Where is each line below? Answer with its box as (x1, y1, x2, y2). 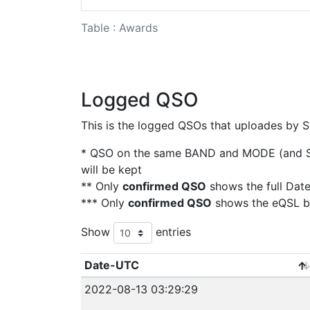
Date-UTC (84, 257, 139, 272)
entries (152, 224, 191, 239)
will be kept (81, 162, 142, 176)
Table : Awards (81, 20, 158, 35)
